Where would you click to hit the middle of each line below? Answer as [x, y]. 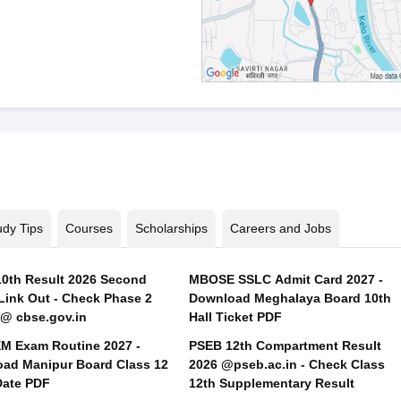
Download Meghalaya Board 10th [290, 298]
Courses [89, 228]
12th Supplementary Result [271, 383]
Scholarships [171, 228]
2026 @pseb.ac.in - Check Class [286, 364]
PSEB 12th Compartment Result [285, 346]
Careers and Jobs [280, 228]
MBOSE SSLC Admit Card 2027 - [286, 279]
